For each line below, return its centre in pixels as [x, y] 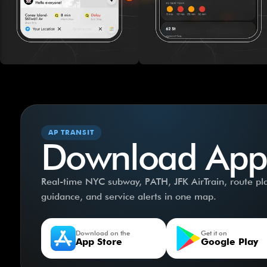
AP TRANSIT [71, 133]
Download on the [103, 233]
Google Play [229, 242]
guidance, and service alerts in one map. [128, 197]
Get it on [214, 233]
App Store [99, 242]
